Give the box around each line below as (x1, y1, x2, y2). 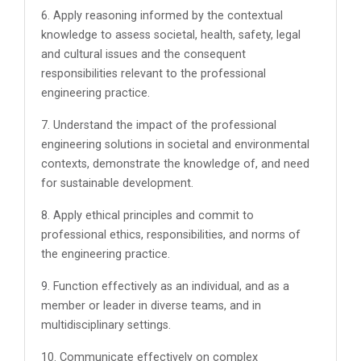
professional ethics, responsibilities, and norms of (41, 228, 301, 242)
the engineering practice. (41, 247, 170, 261)
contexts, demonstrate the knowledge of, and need (41, 157, 309, 171)
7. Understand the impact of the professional (41, 118, 276, 132)
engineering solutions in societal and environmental (41, 138, 309, 151)
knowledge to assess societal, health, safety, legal (41, 28, 301, 42)
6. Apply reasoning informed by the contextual (41, 9, 283, 23)
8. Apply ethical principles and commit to (41, 209, 254, 222)
